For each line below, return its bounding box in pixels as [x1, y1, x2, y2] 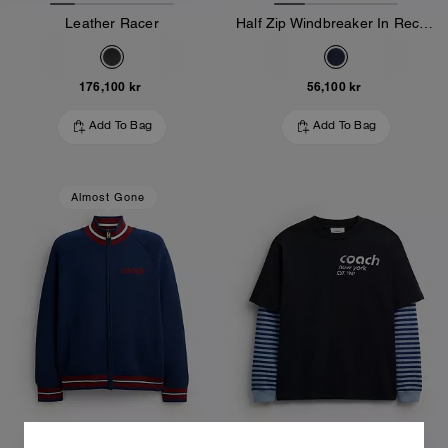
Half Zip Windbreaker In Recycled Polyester [419, 14, 434, 31]
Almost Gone [70, 189, 145, 204]
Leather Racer [65, 14, 159, 31]
